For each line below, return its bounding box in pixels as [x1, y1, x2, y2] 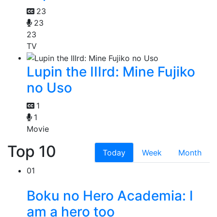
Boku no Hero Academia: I [27, 187, 193, 204]
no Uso [27, 79, 72, 96]
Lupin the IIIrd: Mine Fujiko [27, 63, 195, 80]
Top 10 [7, 142, 56, 161]
